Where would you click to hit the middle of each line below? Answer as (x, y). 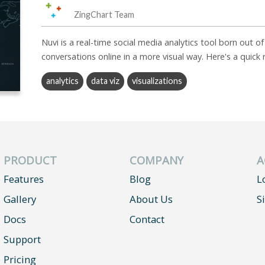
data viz (105, 81)
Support (22, 240)
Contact (147, 219)
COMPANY (157, 160)
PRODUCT (30, 160)
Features (24, 179)
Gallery (20, 199)
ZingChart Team (104, 15)
